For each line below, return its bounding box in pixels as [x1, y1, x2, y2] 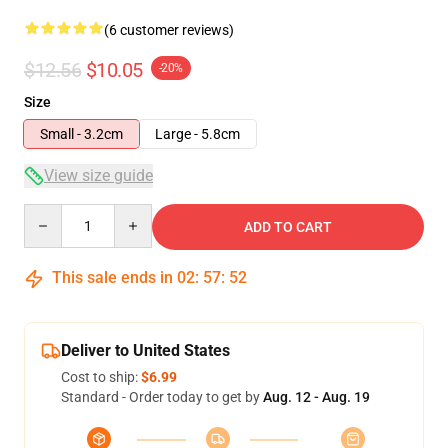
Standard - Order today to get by [61, 389, 263, 405]
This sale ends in [48, 268, 177, 287]
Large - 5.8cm [155, 126, 240, 142]
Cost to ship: [61, 369, 141, 385]
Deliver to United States [61, 341, 230, 360]
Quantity [23, 205, 78, 221]
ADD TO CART [244, 219, 332, 235]
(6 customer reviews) [104, 22, 234, 38]
